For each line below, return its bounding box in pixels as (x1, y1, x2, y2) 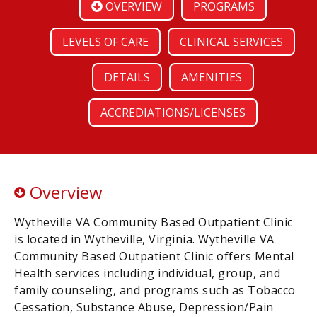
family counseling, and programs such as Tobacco (14, 282, 296, 298)
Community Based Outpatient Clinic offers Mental (14, 248, 294, 264)
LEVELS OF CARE (62, 34, 149, 50)
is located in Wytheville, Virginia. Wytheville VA (14, 231, 275, 247)
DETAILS (103, 69, 150, 85)
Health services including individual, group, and (14, 265, 280, 281)
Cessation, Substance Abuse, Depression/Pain (14, 299, 274, 315)
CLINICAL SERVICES (180, 34, 283, 50)
